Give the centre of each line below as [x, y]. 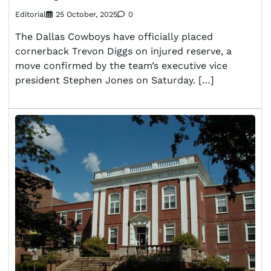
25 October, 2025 [87, 14]
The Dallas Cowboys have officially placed [114, 36]
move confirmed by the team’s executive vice [121, 65]
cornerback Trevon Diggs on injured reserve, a [123, 51]
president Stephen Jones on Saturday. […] [115, 80]
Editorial [31, 14]
